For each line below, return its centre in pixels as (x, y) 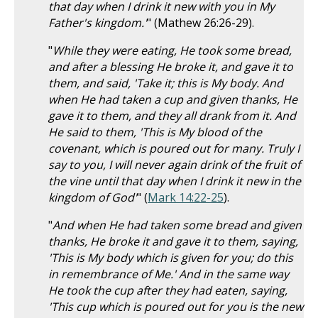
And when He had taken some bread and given (177, 225)
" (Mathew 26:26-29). (201, 23)
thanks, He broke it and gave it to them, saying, (173, 241)
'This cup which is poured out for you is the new (176, 307)
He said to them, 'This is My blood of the (155, 132)
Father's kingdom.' (98, 23)
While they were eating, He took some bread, (172, 50)
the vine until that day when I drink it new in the (175, 181)
